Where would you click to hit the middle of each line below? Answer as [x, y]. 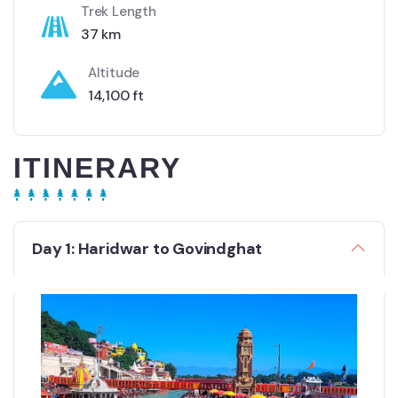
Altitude [114, 73]
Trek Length [119, 12]
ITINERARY [97, 168]
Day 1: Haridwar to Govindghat [147, 249]
